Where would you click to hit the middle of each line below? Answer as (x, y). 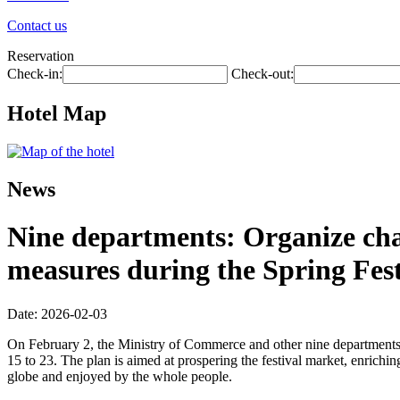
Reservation (41, 56)
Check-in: (35, 74)
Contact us (37, 25)
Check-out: (262, 74)
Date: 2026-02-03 (57, 313)
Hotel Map (57, 113)
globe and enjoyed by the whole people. (120, 376)
